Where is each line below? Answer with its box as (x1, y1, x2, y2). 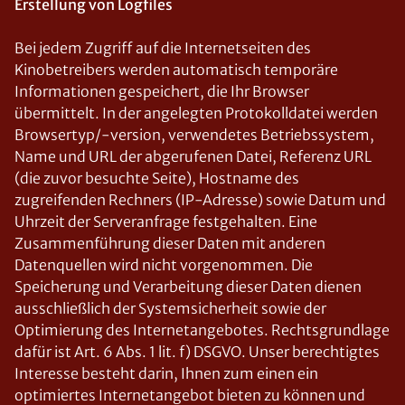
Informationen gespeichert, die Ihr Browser (14, 82, 309, 100)
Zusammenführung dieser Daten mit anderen (14, 234, 325, 252)
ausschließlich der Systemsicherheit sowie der (14, 299, 326, 317)
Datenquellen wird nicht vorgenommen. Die (14, 256, 313, 274)
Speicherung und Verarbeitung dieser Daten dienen (14, 278, 362, 296)
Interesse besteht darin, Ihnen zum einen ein (14, 364, 318, 382)
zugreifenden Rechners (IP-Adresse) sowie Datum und (14, 191, 386, 209)
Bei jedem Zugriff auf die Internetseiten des (14, 39, 311, 57)
